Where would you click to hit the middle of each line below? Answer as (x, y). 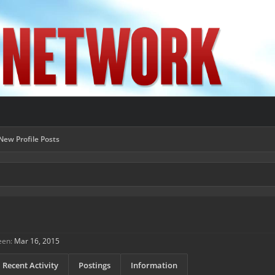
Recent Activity (30, 265)
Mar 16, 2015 (37, 241)
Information (154, 265)
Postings (95, 265)
